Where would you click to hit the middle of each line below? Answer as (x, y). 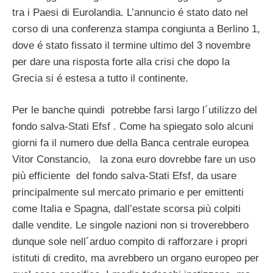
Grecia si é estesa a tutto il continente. (100, 78)
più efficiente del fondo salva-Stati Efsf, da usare (124, 176)
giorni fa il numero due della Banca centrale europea (130, 143)
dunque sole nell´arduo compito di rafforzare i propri (130, 242)
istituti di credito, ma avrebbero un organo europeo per (136, 258)
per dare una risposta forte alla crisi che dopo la (121, 62)
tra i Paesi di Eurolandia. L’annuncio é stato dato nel (130, 12)
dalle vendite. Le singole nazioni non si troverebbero (130, 225)
